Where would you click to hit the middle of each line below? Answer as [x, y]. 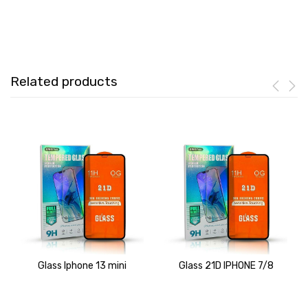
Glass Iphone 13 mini [82, 265]
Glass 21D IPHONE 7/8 [226, 265]
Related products [64, 82]
